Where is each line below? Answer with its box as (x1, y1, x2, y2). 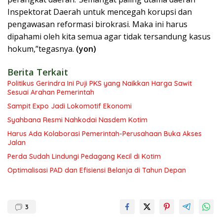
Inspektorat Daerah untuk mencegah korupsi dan (7, 6, 192, 17)
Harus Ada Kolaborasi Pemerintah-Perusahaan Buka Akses (7, 129, 202, 138)
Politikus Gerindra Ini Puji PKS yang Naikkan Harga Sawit (7, 79, 192, 88)
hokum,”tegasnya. (7, 43, 76, 54)
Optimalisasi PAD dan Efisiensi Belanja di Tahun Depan (7, 166, 186, 175)
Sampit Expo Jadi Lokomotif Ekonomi (7, 102, 132, 110)
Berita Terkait (7, 66, 68, 78)
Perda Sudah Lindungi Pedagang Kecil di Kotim (7, 152, 161, 161)
